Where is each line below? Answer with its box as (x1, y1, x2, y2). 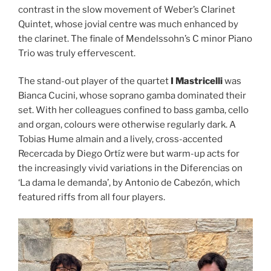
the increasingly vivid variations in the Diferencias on (18, 163, 243, 174)
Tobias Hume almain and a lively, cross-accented (18, 134, 223, 145)
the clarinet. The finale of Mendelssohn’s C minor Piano (18, 33, 252, 44)
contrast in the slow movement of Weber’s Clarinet (18, 4, 235, 15)
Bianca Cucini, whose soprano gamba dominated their (18, 90, 246, 102)
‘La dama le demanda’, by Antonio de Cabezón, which (18, 177, 240, 189)
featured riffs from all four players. (18, 192, 165, 203)
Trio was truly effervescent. (18, 47, 135, 59)
